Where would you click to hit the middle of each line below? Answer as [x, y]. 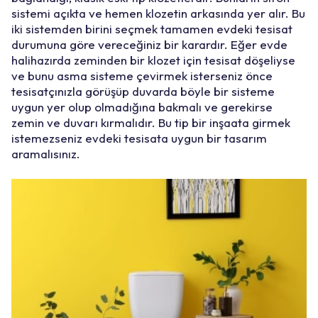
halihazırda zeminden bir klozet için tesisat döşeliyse [153, 60]
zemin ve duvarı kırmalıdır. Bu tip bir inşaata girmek [151, 122]
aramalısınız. [46, 153]
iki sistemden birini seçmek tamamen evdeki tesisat [152, 28]
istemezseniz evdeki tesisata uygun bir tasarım [139, 138]
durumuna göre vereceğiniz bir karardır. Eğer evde [149, 44]
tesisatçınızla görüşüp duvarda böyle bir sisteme [143, 91]
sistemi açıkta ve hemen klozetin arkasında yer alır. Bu [158, 13]
